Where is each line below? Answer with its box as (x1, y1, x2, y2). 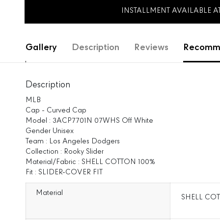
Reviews (134, 41, 168, 55)
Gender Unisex (25, 126, 74, 137)
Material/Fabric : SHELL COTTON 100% (25, 157, 155, 167)
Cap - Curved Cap (25, 105, 86, 116)
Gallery (25, 41, 57, 55)
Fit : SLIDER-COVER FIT (25, 167, 103, 178)
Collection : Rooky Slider (25, 146, 104, 157)
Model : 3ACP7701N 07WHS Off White (25, 115, 153, 126)
